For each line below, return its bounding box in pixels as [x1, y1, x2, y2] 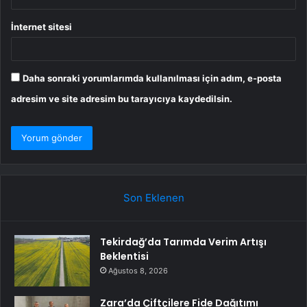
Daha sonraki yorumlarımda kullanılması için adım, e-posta [23, 73, 282, 84]
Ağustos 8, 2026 [108, 266, 168, 276]
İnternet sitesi [11, 21, 72, 33]
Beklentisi [100, 249, 149, 264]
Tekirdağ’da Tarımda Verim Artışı [100, 235, 267, 249]
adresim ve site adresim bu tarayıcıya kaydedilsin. [11, 93, 232, 105]
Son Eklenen [123, 191, 184, 205]
